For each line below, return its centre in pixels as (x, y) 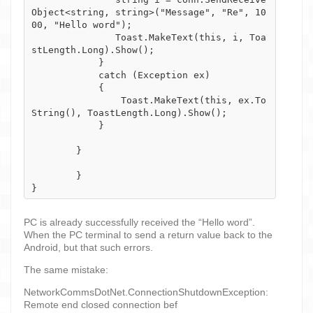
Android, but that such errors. (88, 247)
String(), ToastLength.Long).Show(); (129, 112)
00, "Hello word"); (82, 24)
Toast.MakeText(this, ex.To (76, 100)
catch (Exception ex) (65, 75)
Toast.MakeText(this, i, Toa (73, 37)
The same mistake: (66, 269)
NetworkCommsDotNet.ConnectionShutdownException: (146, 292)
